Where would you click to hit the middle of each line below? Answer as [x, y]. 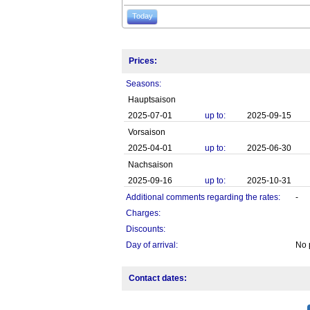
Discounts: [145, 229]
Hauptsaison [152, 100]
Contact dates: [157, 279]
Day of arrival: [152, 245]
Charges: [143, 213]
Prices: [143, 61]
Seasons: [143, 84]
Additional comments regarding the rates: [203, 198]
